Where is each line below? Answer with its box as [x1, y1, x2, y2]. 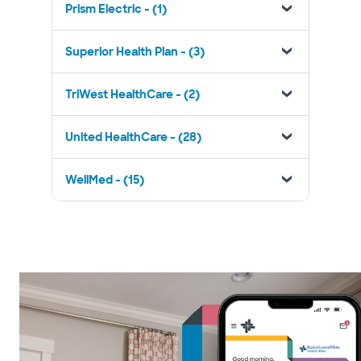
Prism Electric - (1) [65, 2, 167, 16]
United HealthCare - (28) [65, 130, 201, 144]
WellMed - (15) [65, 172, 144, 187]
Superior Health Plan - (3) [65, 44, 205, 59]
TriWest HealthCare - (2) [65, 87, 200, 102]
